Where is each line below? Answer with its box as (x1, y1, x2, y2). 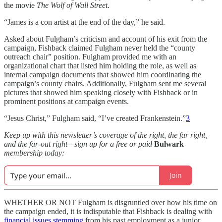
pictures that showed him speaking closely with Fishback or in (4, 88, 198, 97)
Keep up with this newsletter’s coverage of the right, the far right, (4, 130, 207, 139)
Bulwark (154, 139, 184, 148)
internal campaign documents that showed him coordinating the (4, 70, 201, 79)
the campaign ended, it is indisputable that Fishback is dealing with (4, 207, 212, 216)
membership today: (4, 148, 64, 157)
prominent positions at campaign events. (4, 97, 129, 106)
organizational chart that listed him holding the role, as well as (4, 61, 196, 70)
